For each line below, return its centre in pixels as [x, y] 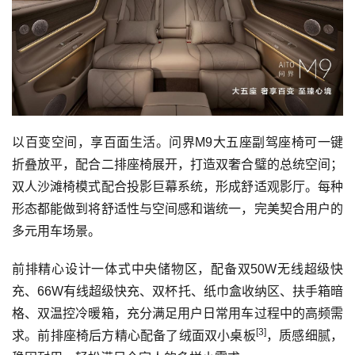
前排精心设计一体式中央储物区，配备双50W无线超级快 [177, 269]
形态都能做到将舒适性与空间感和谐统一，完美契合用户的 [177, 208]
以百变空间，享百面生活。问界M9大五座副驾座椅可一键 [177, 142]
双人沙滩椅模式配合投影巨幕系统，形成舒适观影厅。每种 [177, 186]
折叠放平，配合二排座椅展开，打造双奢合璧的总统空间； [177, 164]
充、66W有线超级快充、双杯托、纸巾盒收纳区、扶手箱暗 [177, 291]
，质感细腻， [305, 335]
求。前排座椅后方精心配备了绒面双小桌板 [134, 335]
